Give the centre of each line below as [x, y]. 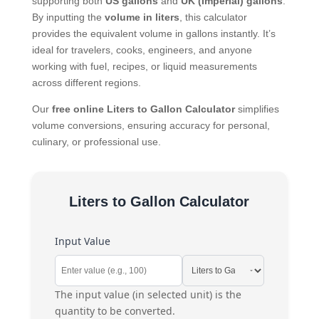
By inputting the [68, 17]
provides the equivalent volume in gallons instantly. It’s [153, 33]
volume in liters [142, 17]
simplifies [257, 109]
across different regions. [86, 82]
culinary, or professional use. [96, 141]
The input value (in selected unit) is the [148, 294]
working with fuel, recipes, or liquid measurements [144, 66]
